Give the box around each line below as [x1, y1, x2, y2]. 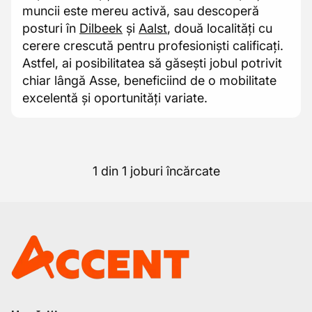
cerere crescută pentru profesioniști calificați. [22, 38, 283, 53]
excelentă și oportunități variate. [22, 91, 208, 105]
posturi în [22, 21, 79, 36]
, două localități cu [167, 21, 272, 36]
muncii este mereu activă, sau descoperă [22, 3, 259, 18]
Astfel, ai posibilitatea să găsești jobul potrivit [22, 56, 282, 70]
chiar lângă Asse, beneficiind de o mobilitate [22, 73, 276, 88]
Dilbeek [79, 21, 123, 36]
